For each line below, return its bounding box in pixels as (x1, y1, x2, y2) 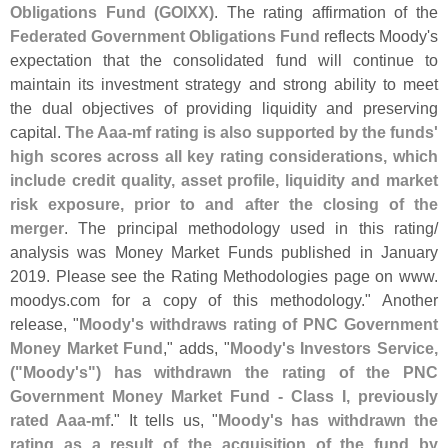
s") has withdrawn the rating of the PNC (79, 363, 438, 382)
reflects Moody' (320, 27, 430, 46)
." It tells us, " (110, 411, 218, 430)
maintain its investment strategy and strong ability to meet (10, 75, 438, 94)
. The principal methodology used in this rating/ (64, 219, 438, 238)
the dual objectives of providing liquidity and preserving (10, 99, 438, 118)
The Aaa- (65, 123, 132, 142)
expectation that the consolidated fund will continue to (10, 51, 438, 70)
